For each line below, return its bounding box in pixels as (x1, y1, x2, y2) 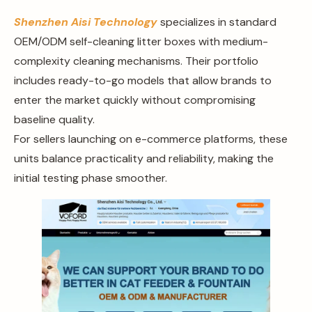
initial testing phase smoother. (14, 170, 167, 185)
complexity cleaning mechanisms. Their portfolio (14, 53, 258, 68)
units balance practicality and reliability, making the (14, 150, 274, 166)
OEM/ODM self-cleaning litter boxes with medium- (14, 33, 268, 49)
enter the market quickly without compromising (14, 92, 256, 107)
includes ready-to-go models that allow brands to (14, 72, 272, 88)
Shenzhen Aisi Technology (14, 14, 157, 29)
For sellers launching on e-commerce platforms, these (14, 131, 288, 146)
